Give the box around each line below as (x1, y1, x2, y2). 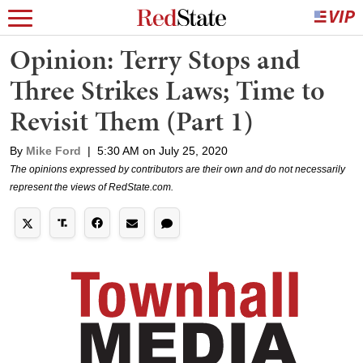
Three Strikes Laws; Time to (10, 71, 325, 109)
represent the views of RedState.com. (10, 181, 173, 193)
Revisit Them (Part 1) (10, 102, 254, 140)
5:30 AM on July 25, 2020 (97, 144, 228, 157)
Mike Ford (26, 144, 81, 157)
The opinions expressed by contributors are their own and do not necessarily (10, 164, 345, 175)
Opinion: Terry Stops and (10, 41, 300, 79)
